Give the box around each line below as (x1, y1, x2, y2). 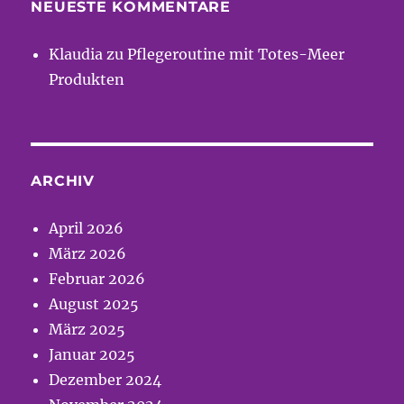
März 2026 (49, 244, 127, 263)
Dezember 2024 (49, 371, 162, 390)
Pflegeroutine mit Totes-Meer (127, 45, 345, 64)
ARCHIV (31, 172, 95, 190)
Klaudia (49, 45, 104, 64)
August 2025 (49, 295, 140, 314)
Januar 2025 (49, 345, 136, 364)
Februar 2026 (49, 270, 146, 289)
